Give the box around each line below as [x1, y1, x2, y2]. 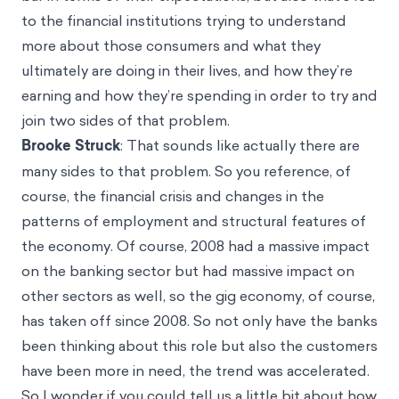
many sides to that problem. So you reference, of [21, 160, 351, 181]
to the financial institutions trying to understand [21, 10, 346, 30]
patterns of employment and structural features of [21, 210, 366, 231]
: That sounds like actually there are [120, 134, 360, 155]
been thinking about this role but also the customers [21, 335, 378, 355]
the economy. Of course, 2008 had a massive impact [21, 235, 370, 256]
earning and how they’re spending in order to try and [21, 85, 378, 105]
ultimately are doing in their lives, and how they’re [21, 60, 353, 80]
